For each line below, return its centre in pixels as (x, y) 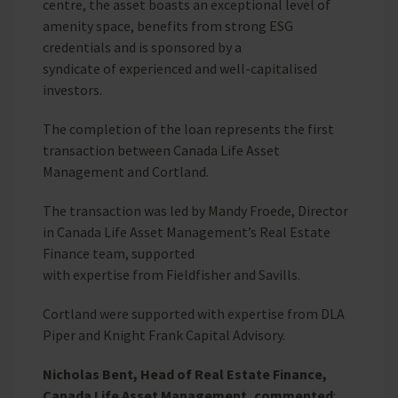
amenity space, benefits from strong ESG (168, 26)
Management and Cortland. (127, 171)
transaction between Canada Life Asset (161, 150)
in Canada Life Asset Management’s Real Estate (187, 232)
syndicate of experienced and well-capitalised (180, 68)
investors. (74, 90)
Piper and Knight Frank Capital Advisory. (164, 335)
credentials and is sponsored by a (142, 47)
